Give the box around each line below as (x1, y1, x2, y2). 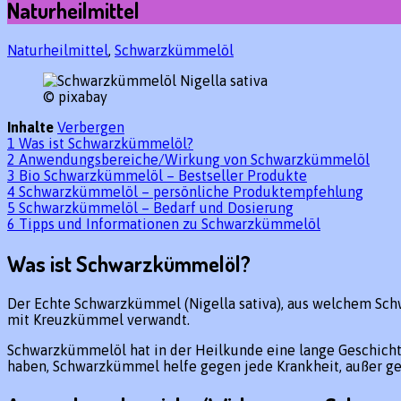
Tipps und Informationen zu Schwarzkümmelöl (19, 216, 320, 233)
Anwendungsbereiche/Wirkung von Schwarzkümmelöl (19, 151, 370, 168)
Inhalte (7, 119, 54, 136)
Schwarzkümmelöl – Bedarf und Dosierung (19, 200, 294, 217)
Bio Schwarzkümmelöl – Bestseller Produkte (19, 167, 307, 184)
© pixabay (43, 89, 107, 106)
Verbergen (57, 119, 124, 136)
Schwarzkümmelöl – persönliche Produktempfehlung (19, 183, 363, 200)
